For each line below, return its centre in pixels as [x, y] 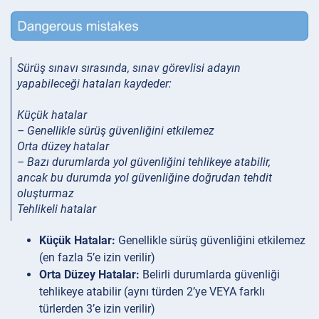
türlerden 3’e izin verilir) [97, 308]
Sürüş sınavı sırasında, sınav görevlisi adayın [129, 68]
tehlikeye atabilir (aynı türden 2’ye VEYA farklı [152, 291]
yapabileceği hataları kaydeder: [94, 83]
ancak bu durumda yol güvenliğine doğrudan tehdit [145, 177]
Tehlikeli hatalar [57, 209]
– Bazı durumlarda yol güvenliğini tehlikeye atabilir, [144, 162]
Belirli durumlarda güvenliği [210, 274]
